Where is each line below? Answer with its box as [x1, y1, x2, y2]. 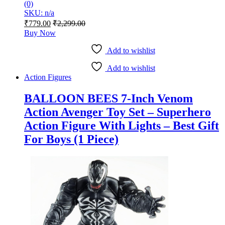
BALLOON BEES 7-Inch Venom [24, 92, 193, 105]
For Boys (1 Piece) [24, 133, 119, 146]
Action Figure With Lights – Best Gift [24, 119, 219, 133]
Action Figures [24, 73, 71, 82]
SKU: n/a [24, 9, 54, 18]
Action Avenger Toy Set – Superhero [24, 105, 211, 119]
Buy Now [24, 29, 56, 38]
